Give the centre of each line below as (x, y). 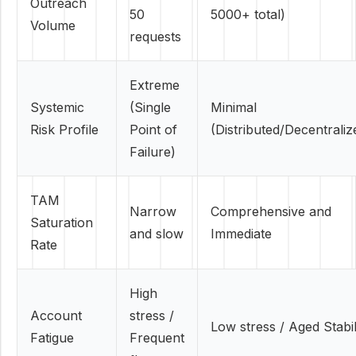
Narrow (153, 211)
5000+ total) (248, 14)
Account (56, 315)
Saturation (62, 222)
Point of (153, 130)
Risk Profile (64, 130)
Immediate (241, 234)
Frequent (157, 338)
